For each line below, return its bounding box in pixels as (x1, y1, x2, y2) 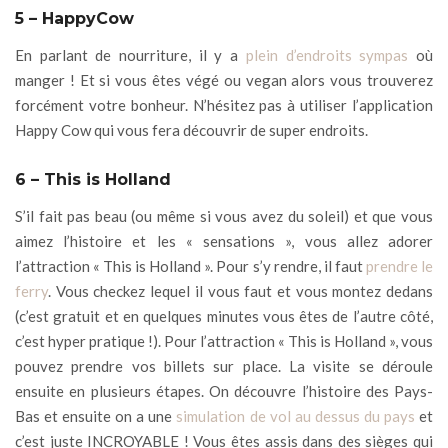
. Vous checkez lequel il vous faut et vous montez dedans (48, 281, 433, 300)
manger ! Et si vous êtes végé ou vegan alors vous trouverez (15, 70, 433, 89)
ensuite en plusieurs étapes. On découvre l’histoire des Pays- (15, 381, 433, 400)
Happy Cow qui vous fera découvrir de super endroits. (15, 120, 368, 139)
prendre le (365, 256, 434, 275)
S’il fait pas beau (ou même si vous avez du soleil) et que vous (15, 206, 433, 225)
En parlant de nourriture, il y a (15, 45, 239, 64)
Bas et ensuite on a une (15, 406, 177, 425)
